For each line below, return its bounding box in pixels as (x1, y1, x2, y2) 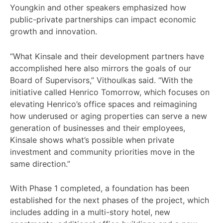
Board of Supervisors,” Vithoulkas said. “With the (10, 75, 193, 85)
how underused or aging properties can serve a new (10, 111, 207, 121)
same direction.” (10, 158, 73, 169)
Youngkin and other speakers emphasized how (10, 2, 186, 12)
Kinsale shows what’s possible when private (10, 134, 174, 145)
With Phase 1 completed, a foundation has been (10, 183, 189, 194)
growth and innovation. (10, 26, 97, 36)
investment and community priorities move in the (10, 146, 195, 157)
